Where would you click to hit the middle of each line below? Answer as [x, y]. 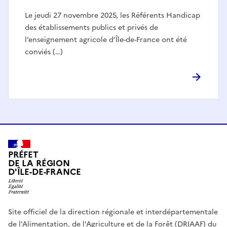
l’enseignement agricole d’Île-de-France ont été [106, 40]
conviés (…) [44, 52]
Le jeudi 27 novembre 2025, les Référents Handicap [112, 15]
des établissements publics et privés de [91, 27]
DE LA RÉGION [39, 163]
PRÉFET [23, 155]
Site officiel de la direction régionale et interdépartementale [113, 212]
